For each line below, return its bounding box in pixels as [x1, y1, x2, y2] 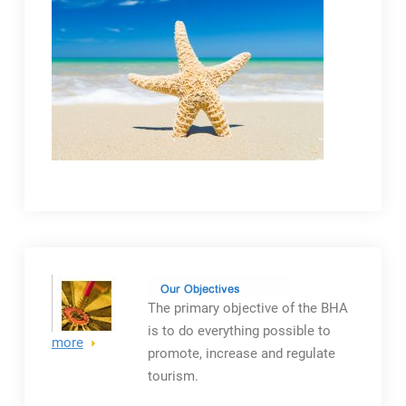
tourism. [147, 368, 198, 385]
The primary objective [147, 300, 278, 317]
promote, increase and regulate [147, 345, 335, 362]
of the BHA [277, 300, 348, 317]
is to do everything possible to [147, 323, 331, 340]
